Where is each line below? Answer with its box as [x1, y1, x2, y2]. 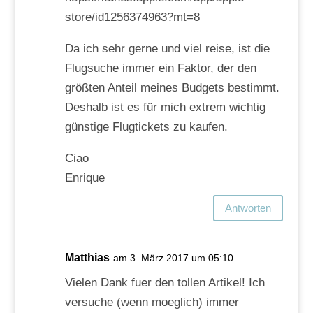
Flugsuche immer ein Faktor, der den [64, 61, 256, 75]
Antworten [225, 202, 272, 214]
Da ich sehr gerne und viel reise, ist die [64, 41, 270, 55]
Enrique [64, 170, 105, 184]
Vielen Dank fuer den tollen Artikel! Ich [64, 275, 265, 289]
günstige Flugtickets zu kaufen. [64, 119, 228, 133]
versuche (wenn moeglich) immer [64, 295, 239, 309]
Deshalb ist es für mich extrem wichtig [64, 100, 265, 114]
